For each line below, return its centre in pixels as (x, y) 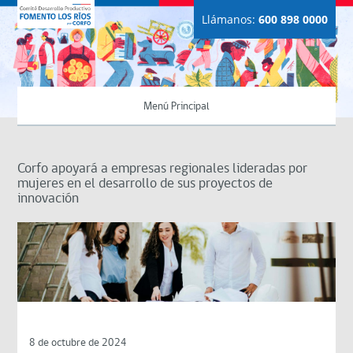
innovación (48, 199)
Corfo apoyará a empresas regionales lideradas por (163, 169)
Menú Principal (176, 107)
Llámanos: (230, 19)
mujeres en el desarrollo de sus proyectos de (145, 184)
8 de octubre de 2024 (78, 343)
